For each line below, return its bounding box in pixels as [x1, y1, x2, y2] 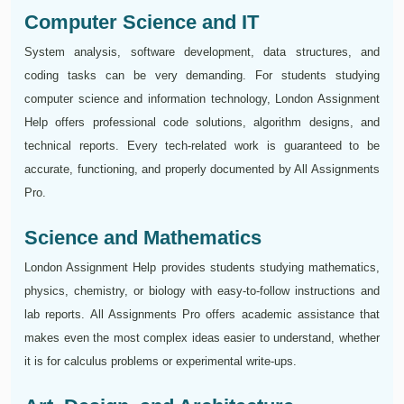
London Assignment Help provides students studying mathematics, [24, 261, 380, 275]
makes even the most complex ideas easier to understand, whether [24, 331, 380, 345]
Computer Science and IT [24, 11, 259, 34]
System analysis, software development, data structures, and [24, 45, 380, 60]
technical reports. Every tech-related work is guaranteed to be [24, 139, 380, 153]
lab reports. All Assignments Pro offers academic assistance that [24, 308, 380, 322]
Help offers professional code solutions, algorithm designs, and [24, 115, 380, 130]
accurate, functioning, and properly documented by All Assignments [24, 162, 380, 177]
